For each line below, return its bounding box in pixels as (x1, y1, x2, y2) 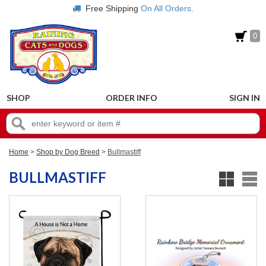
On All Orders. (141, 4, 194, 13)
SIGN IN (229, 93, 261, 103)
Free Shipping (81, 4, 141, 13)
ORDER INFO (106, 93, 158, 103)
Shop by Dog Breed (36, 148, 100, 156)
